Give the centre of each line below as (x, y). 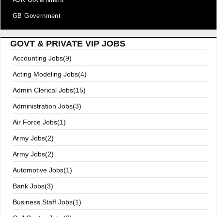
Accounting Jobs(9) (42, 58)
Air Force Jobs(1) (39, 122)
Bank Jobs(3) (33, 186)
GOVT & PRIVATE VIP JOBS (68, 44)
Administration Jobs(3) (47, 106)
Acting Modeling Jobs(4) (50, 74)
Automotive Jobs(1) (42, 170)
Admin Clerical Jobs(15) (49, 90)
